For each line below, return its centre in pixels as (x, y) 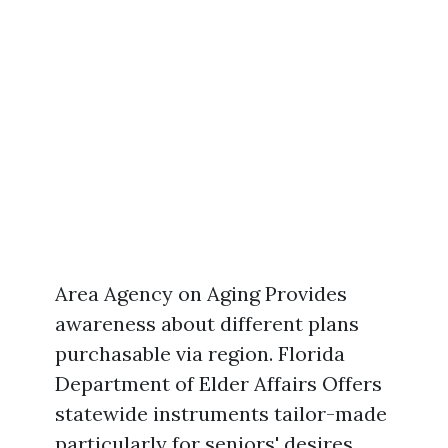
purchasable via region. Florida (200, 353)
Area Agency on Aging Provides (201, 293)
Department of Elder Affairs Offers (218, 383)
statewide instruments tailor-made (221, 413)
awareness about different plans (207, 323)
